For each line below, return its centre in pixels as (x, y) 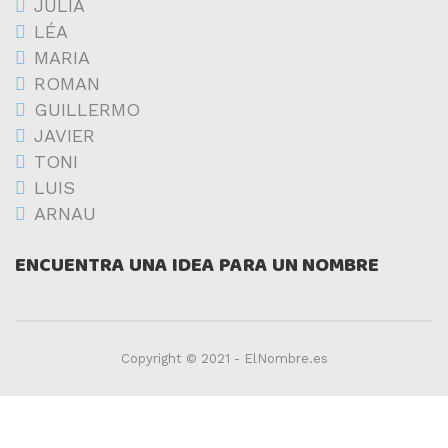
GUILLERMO (87, 109)
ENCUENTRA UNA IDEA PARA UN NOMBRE (197, 265)
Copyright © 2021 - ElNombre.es (224, 358)
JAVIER (64, 135)
